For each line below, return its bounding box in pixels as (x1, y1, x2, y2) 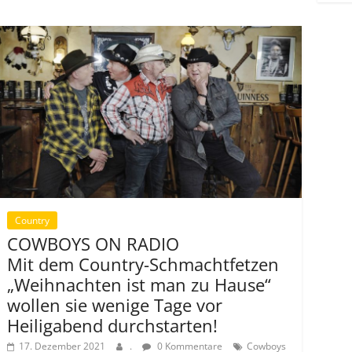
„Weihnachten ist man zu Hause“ (7, 272, 271, 296)
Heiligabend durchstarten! (7, 313, 218, 337)
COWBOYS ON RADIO (7, 231, 179, 255)
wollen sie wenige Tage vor (7, 292, 222, 317)
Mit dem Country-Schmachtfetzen (7, 251, 279, 276)
